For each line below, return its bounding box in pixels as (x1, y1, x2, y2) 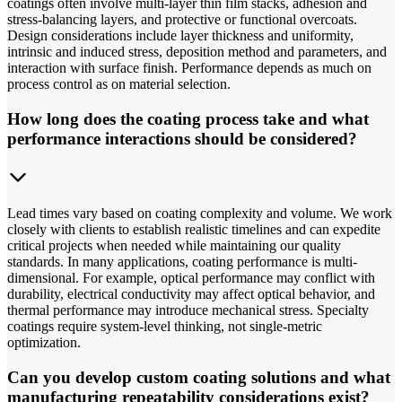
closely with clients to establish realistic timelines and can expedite (7, 221, 380, 237)
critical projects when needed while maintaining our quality (7, 237, 341, 253)
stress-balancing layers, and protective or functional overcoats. (7, 12, 357, 28)
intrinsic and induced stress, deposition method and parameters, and (7, 44, 387, 60)
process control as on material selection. (7, 76, 231, 92)
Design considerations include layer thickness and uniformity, (7, 28, 354, 44)
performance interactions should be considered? (7, 129, 357, 149)
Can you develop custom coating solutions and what (7, 367, 390, 387)
